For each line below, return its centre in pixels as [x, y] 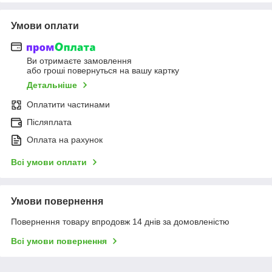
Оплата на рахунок [65, 140]
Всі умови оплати [49, 162]
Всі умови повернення [59, 241]
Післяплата [49, 122]
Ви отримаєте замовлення [79, 61]
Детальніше [52, 85]
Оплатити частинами [68, 105]
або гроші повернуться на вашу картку [103, 71]
